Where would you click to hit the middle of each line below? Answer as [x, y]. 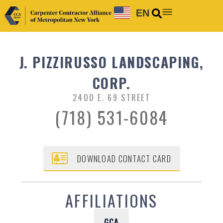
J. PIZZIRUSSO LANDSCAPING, [111, 62]
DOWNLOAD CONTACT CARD [124, 158]
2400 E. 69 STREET [111, 98]
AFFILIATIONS [111, 201]
